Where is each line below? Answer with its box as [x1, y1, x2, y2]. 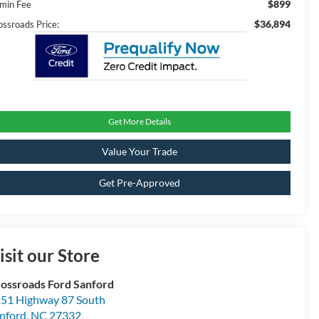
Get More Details [108, 116, 171, 127]
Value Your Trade [101, 145, 177, 158]
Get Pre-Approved [98, 177, 180, 189]
